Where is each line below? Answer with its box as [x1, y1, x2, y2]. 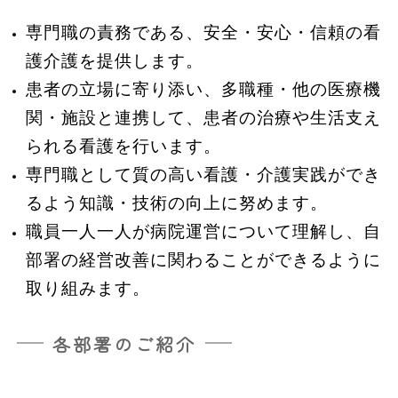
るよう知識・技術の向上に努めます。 [25, 193, 328, 212]
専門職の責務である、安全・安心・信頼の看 [25, 22, 381, 42]
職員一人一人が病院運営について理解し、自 [25, 221, 381, 241]
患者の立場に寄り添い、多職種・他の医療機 [25, 79, 381, 99]
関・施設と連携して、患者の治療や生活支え [25, 107, 381, 127]
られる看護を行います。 [25, 136, 221, 155]
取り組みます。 [25, 278, 150, 298]
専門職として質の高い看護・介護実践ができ [25, 164, 381, 184]
